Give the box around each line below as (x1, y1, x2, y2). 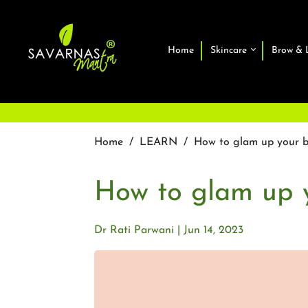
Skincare (210, 45, 250, 56)
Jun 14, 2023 (184, 225, 243, 236)
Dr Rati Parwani (94, 225, 174, 236)
